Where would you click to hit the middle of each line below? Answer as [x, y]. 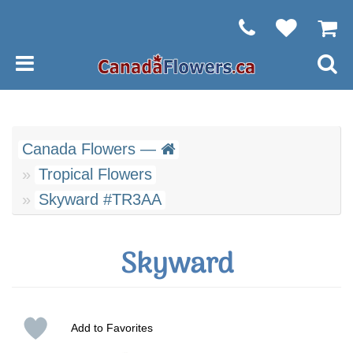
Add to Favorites [111, 328]
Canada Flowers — [91, 149]
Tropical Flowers [95, 174]
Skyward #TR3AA [100, 199]
